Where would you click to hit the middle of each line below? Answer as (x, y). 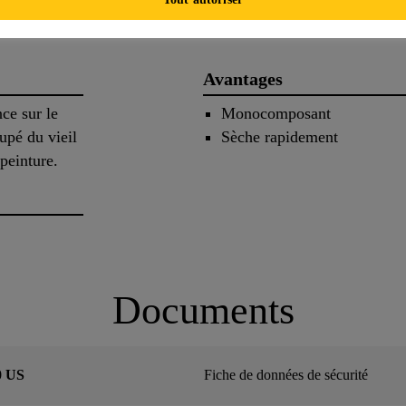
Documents (203, 311)
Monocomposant (276, 114)
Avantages (243, 78)
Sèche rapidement (280, 137)
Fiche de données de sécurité (286, 375)
